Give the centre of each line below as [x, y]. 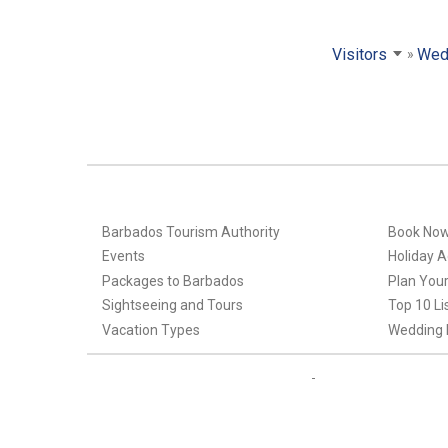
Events [123, 256]
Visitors [359, 54]
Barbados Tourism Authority [190, 231]
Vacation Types [150, 329]
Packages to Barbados [172, 280]
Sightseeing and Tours [172, 305]
